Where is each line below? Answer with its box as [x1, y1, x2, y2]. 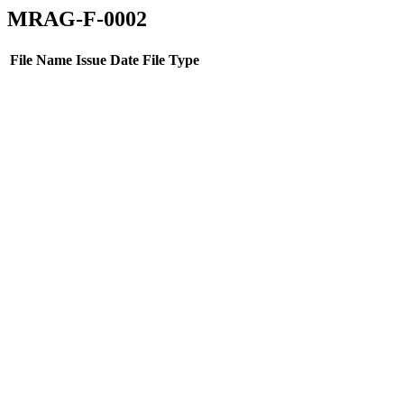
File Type [142, 51, 199, 68]
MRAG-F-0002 [7, 7, 147, 31]
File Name [10, 51, 72, 68]
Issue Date [76, 51, 139, 68]
